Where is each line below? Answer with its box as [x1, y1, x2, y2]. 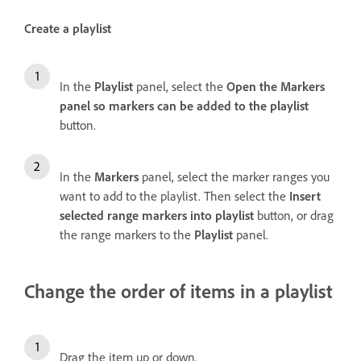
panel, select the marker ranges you [139, 168, 330, 185]
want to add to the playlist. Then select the [60, 188, 289, 205]
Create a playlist [24, 20, 111, 37]
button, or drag [254, 207, 334, 224]
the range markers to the [60, 226, 194, 243]
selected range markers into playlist [60, 207, 254, 224]
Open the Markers [226, 78, 325, 95]
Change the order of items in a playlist [24, 279, 333, 304]
